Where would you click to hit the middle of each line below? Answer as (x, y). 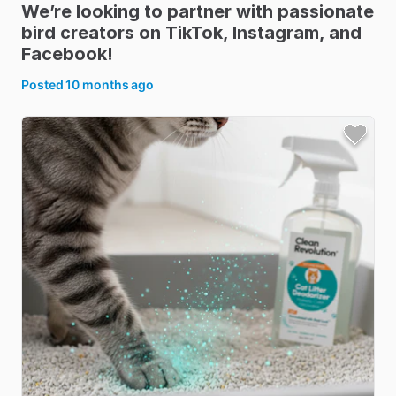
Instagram (276, 33)
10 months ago (110, 84)
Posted (44, 84)
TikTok (194, 33)
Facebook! (67, 54)
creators (97, 33)
